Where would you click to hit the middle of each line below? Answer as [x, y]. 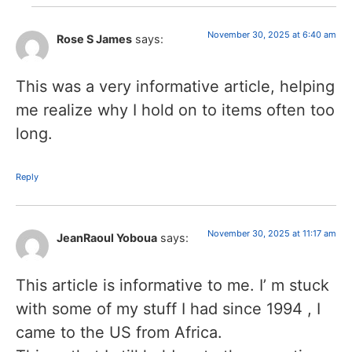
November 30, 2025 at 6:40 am [272, 34]
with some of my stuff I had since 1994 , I [168, 309]
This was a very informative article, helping [175, 86]
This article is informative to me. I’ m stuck [172, 286]
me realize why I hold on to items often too [175, 110]
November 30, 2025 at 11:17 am [272, 233]
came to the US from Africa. [119, 333]
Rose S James [94, 38]
